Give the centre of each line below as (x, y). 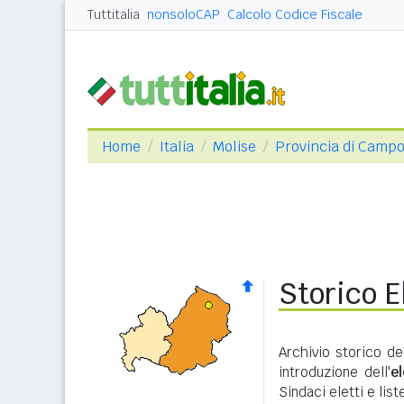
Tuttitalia (114, 14)
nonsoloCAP (184, 14)
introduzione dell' (335, 372)
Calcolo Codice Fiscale (295, 14)
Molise (234, 147)
